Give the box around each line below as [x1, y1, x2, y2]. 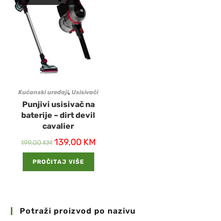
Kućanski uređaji [18, 89, 69, 96]
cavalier [42, 121, 74, 131]
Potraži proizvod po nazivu [20, 206, 136, 216]
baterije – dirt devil [21, 110, 96, 120]
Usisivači [72, 89, 99, 96]
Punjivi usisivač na [22, 100, 95, 110]
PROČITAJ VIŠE [32, 158, 84, 166]
